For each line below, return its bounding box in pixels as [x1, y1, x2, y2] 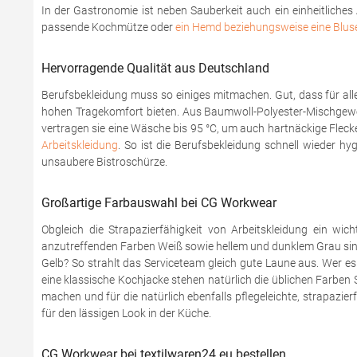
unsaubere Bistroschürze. [41, 155, 167, 168]
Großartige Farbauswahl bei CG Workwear [41, 195, 277, 210]
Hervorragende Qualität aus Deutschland [41, 61, 269, 76]
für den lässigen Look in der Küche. [41, 307, 211, 320]
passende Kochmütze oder [41, 21, 175, 33]
